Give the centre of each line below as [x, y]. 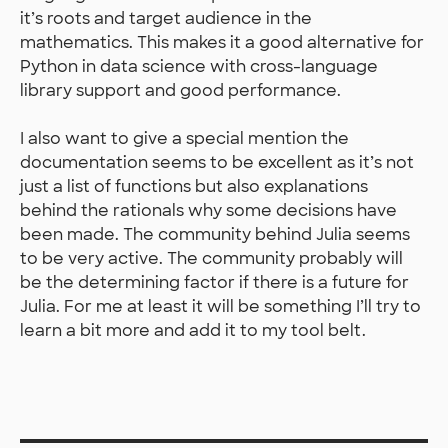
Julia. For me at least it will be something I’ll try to [220, 307]
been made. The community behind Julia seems [215, 235]
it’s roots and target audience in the [166, 19]
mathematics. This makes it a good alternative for [222, 43]
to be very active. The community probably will [211, 259]
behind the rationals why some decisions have [208, 211]
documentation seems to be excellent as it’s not [217, 163]
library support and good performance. [180, 91]
